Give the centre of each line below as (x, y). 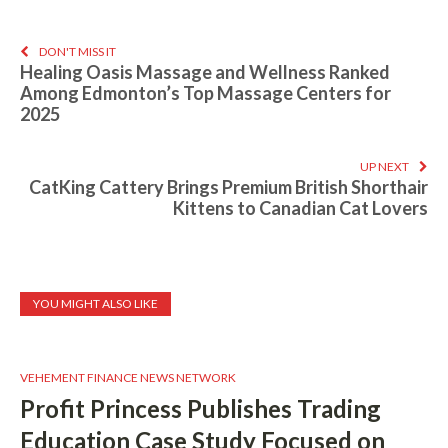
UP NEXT (384, 167)
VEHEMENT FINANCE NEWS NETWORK (128, 378)
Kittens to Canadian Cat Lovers (300, 208)
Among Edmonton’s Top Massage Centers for (205, 93)
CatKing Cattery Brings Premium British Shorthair (228, 187)
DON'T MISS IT (77, 52)
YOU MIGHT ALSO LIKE (95, 304)
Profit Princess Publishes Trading (200, 409)
